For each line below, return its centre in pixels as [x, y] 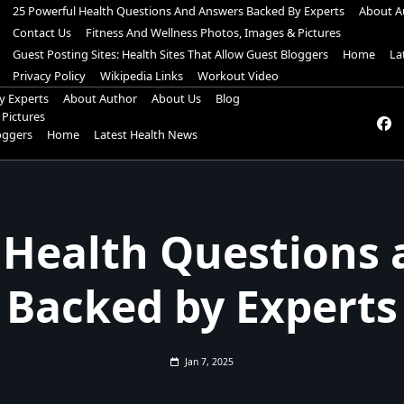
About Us [176, 98]
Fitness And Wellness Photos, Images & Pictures [213, 32]
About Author [100, 98]
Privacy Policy [49, 76]
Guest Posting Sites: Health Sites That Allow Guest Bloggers [170, 54]
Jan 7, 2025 [209, 362]
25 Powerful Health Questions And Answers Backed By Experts [178, 11]
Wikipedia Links [141, 76]
